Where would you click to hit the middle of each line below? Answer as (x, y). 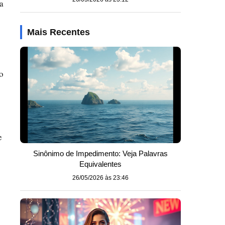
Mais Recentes (59, 32)
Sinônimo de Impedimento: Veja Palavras (100, 153)
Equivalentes (100, 164)
